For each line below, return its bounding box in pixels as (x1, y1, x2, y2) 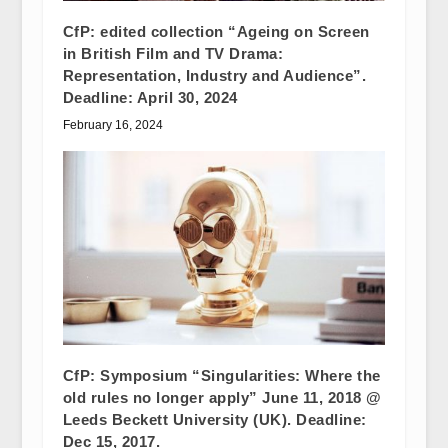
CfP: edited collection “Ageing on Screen (62, 23, 370, 41)
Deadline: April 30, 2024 (62, 89, 238, 107)
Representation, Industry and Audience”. (62, 67, 367, 85)
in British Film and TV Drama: (62, 45, 284, 63)
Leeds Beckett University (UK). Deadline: (62, 410, 367, 428)
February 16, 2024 (62, 118, 163, 133)
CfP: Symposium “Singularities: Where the (62, 366, 381, 384)
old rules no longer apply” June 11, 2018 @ (62, 388, 382, 406)
